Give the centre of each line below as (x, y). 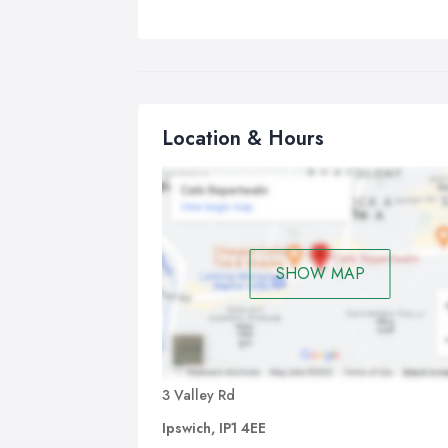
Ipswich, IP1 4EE (214, 427)
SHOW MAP (320, 274)
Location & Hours (243, 138)
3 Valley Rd (198, 394)
